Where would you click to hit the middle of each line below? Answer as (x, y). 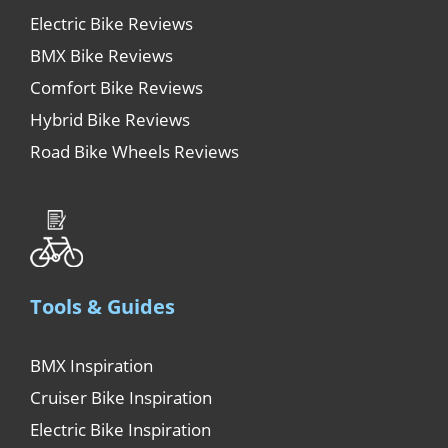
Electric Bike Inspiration (120, 430)
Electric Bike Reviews (111, 23)
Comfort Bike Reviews (116, 87)
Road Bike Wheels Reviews (134, 151)
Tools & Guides (102, 307)
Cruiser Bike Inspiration (121, 398)
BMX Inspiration (91, 366)
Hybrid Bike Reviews (110, 119)
